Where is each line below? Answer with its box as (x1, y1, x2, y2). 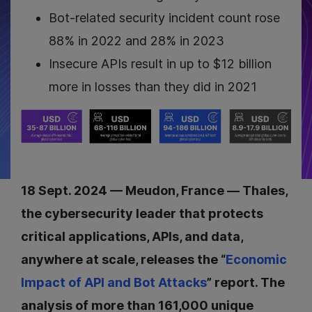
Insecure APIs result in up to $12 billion (49, 56, 272, 71)
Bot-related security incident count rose (49, 10, 280, 25)
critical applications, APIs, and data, (21, 229, 243, 244)
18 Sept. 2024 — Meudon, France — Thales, (21, 183, 288, 198)
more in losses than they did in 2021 (49, 79, 257, 94)
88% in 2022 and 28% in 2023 (49, 33, 224, 48)
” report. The (207, 275, 285, 290)
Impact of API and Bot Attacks (21, 275, 207, 290)
